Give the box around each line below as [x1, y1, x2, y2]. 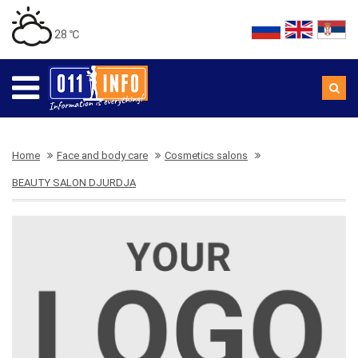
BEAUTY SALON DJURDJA [12, 177, 136, 189]
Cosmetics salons [165, 149, 248, 161]
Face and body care [57, 149, 148, 161]
